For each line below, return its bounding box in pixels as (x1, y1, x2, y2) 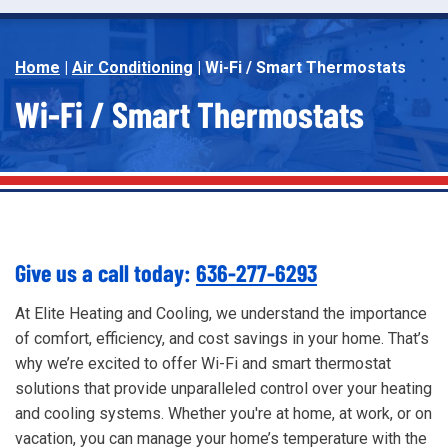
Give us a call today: (15, 257, 196, 287)
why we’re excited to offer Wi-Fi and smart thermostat (15, 353, 391, 373)
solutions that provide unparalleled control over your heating (15, 378, 432, 398)
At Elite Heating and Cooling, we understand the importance (15, 303, 427, 323)
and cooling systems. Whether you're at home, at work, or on (15, 403, 432, 423)
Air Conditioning (72, 57, 193, 77)
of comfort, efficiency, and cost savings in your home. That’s (15, 328, 429, 348)
